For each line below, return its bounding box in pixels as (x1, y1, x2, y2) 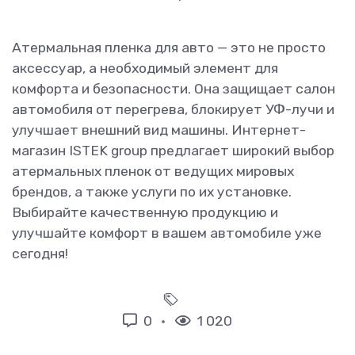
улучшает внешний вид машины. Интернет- (12, 122, 306, 139)
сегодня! (12, 246, 68, 262)
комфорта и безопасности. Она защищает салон (12, 81, 335, 97)
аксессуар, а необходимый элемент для (12, 60, 278, 77)
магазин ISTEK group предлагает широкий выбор (12, 143, 334, 159)
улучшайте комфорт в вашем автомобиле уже (12, 225, 322, 242)
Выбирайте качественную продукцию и (12, 204, 278, 221)
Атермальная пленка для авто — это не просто (12, 40, 326, 56)
